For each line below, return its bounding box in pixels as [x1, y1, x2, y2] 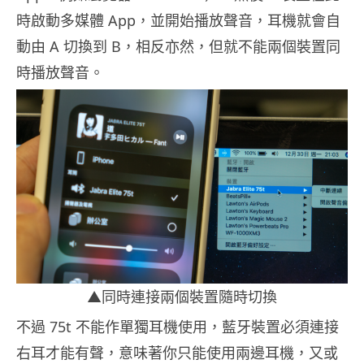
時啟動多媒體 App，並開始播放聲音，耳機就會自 [16, 10, 340, 30]
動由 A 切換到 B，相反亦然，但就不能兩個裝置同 [16, 36, 340, 56]
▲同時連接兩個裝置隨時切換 [87, 287, 277, 307]
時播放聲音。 [16, 62, 104, 82]
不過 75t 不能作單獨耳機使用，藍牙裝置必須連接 [16, 317, 339, 337]
